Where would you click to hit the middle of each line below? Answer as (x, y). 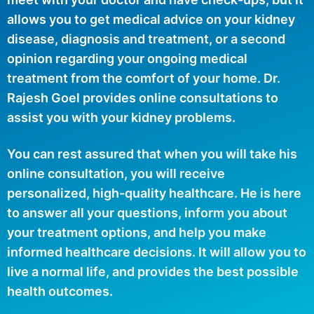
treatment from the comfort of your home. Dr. (144, 78)
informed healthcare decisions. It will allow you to (157, 252)
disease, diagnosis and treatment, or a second (146, 39)
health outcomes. (60, 291)
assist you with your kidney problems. (121, 117)
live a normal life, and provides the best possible (153, 271)
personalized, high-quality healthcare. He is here (154, 193)
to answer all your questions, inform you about (147, 212)
